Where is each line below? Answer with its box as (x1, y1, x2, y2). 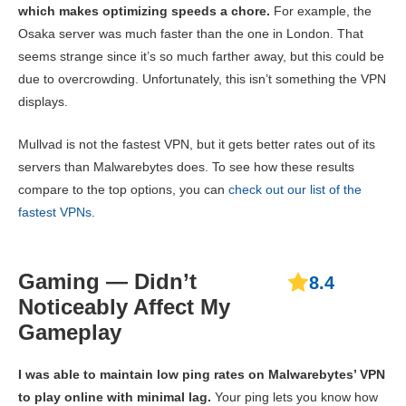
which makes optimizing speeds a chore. (18, 3, 270, 18)
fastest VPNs (18, 204, 92, 219)
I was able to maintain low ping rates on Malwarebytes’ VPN (18, 366, 385, 382)
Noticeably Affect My (18, 294, 230, 319)
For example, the (270, 3, 372, 18)
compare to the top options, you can (18, 181, 228, 197)
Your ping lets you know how (211, 389, 378, 404)
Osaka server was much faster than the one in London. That (18, 25, 363, 41)
